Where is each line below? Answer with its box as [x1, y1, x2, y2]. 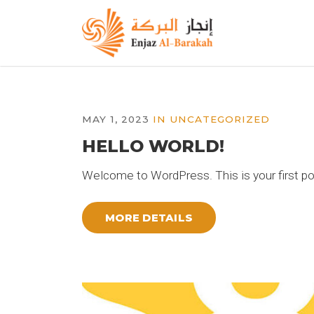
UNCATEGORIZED [170, 114, 270, 125]
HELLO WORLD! [82, 136, 224, 156]
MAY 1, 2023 [82, 114, 149, 125]
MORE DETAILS [105, 211, 193, 224]
